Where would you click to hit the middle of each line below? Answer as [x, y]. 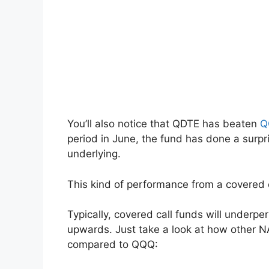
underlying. [94, 154]
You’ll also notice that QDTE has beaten [164, 124]
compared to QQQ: [113, 245]
